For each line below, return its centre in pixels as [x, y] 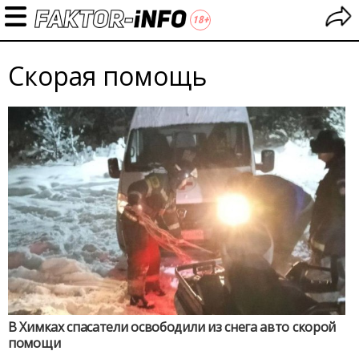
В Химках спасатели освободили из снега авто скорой [172, 327]
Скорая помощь [107, 76]
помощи [34, 343]
